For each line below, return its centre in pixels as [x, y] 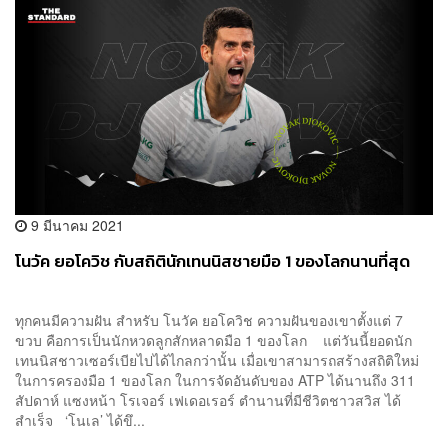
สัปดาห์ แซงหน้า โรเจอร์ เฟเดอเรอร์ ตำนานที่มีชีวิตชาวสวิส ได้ [208, 400]
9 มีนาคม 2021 [75, 225]
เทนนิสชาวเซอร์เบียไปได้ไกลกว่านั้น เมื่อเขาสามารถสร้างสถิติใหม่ [217, 360]
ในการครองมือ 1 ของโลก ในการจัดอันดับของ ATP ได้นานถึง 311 [215, 380]
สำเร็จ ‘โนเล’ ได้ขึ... [80, 420]
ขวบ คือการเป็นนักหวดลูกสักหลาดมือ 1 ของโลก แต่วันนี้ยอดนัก [213, 340]
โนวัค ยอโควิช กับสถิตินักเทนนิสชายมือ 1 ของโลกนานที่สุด [212, 262]
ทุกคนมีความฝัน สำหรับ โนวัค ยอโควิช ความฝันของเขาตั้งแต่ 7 [209, 320]
